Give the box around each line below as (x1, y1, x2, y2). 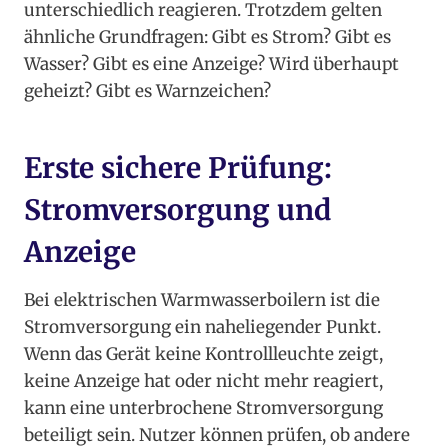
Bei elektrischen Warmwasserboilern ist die (24, 289, 380, 312)
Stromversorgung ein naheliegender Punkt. (24, 316, 381, 339)
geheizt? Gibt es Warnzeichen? (24, 80, 271, 103)
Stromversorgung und (24, 192, 331, 229)
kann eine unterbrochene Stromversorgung (24, 397, 383, 420)
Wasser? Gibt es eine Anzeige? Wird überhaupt (24, 53, 399, 76)
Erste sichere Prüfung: (24, 150, 332, 187)
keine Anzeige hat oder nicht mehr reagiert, (24, 370, 383, 393)
